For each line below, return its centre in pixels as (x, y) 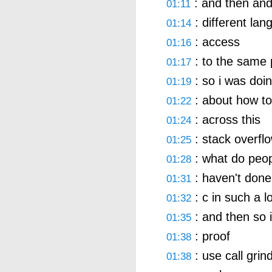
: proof (211, 236)
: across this (226, 119)
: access (216, 42)
